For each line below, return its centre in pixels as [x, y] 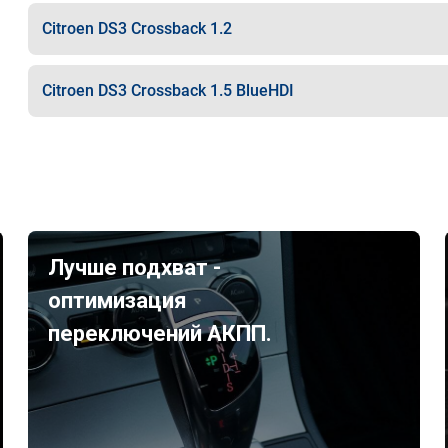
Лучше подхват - [135, 267]
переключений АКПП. [160, 333]
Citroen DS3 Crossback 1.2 [136, 28]
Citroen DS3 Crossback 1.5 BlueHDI [167, 90]
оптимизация [118, 300]
